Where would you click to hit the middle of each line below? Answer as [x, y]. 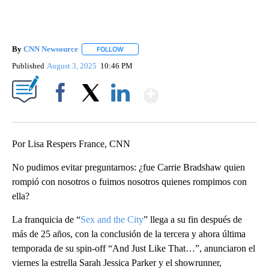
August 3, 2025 [73, 66]
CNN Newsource [51, 49]
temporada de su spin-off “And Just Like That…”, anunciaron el [134, 249]
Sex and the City [112, 220]
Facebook [63, 113]
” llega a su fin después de [193, 220]
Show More [205, 90]
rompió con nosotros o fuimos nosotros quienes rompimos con [129, 182]
